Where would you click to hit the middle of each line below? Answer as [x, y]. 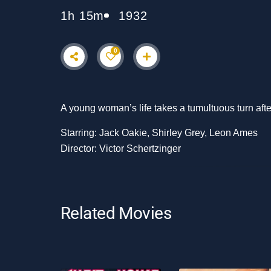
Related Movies [116, 213]
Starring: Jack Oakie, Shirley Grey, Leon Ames [159, 133]
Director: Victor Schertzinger [121, 149]
